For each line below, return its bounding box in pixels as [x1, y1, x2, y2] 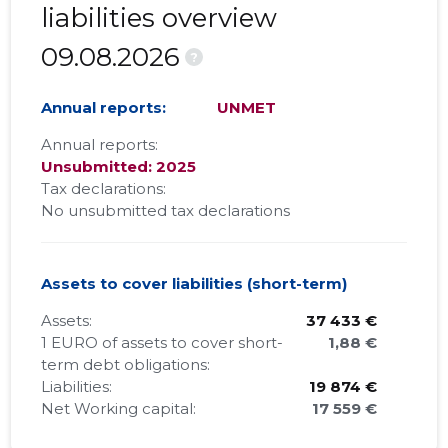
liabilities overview [41, 2, 278, 35]
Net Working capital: [41, 399, 197, 419]
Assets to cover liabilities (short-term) [41, 274, 348, 294]
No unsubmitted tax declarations [41, 201, 291, 221]
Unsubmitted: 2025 [41, 157, 197, 177]
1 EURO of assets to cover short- [41, 333, 284, 353]
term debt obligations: [41, 355, 211, 375]
